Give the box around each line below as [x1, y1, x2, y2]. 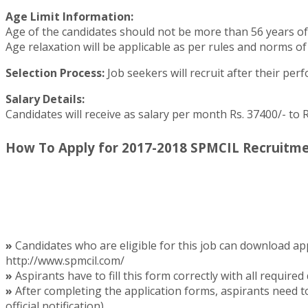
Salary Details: [5, 91, 85, 107]
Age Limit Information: [5, 8, 133, 24]
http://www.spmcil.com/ [5, 253, 124, 269]
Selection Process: [5, 65, 104, 80]
